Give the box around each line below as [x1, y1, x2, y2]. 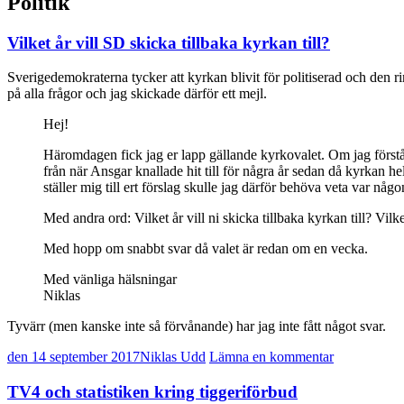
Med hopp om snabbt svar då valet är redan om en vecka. [43, 241, 368, 257]
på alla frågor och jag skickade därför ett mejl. [7, 86, 267, 102]
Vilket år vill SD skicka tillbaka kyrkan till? [7, 32, 330, 52]
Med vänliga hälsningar [43, 271, 177, 288]
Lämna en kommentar [209, 349, 334, 365]
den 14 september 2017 [7, 349, 140, 365]
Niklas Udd [140, 349, 206, 365]
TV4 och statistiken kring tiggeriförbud [7, 382, 298, 402]
